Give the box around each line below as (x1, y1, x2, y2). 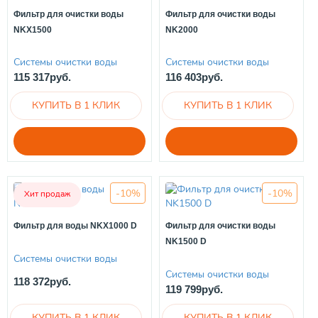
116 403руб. (165, 71, 223, 84)
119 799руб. (165, 283, 223, 296)
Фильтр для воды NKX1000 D (13, 221, 137, 231)
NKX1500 (13, 24, 52, 35)
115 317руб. (13, 71, 71, 84)
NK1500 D (165, 236, 207, 247)
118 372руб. (13, 275, 71, 288)
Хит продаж (24, 188, 70, 200)
